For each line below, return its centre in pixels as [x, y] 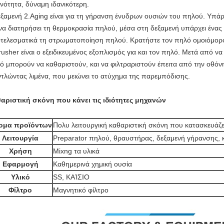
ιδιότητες [119, 100]
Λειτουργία [20, 138]
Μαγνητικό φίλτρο [81, 190]
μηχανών [150, 100]
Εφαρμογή [20, 164]
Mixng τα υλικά [76, 151]
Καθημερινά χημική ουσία [92, 164]
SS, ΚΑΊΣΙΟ [71, 177]
